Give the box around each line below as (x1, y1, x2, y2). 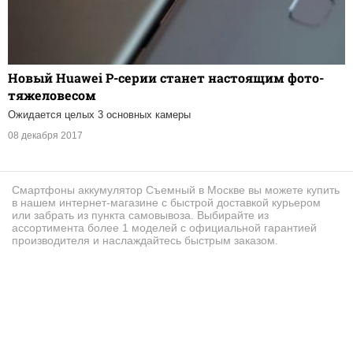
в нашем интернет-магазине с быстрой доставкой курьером (12, 196, 321, 210)
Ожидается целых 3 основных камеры (8, 109, 191, 121)
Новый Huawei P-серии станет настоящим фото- (8, 69, 324, 87)
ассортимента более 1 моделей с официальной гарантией (12, 221, 317, 235)
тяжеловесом (8, 87, 96, 104)
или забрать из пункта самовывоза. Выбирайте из (12, 209, 269, 222)
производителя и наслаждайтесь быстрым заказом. (12, 234, 278, 247)
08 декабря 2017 (8, 130, 83, 142)
